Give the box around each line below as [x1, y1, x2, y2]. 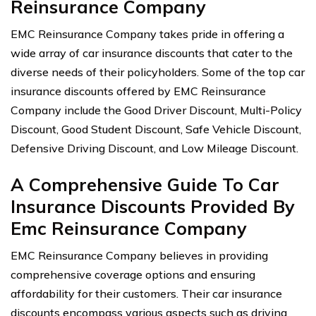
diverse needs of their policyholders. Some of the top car [11, 64, 305, 79]
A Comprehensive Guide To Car [11, 173, 279, 195]
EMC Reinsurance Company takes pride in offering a [11, 26, 284, 41]
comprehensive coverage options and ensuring [11, 267, 255, 281]
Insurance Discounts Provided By [11, 195, 295, 217]
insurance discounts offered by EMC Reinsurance [11, 83, 266, 98]
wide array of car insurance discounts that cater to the [11, 45, 293, 60]
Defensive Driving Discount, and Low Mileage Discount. [11, 140, 298, 155]
